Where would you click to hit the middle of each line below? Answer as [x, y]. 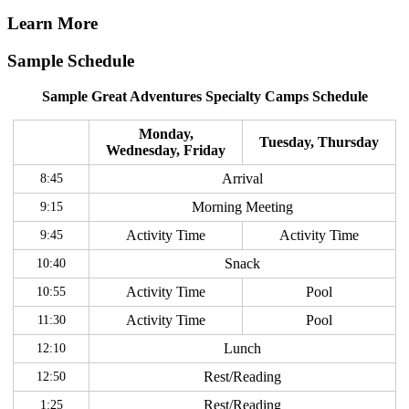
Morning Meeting [242, 206]
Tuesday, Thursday [319, 142]
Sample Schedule [71, 61]
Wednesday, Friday [166, 150]
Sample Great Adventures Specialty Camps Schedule [204, 96]
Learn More [52, 24]
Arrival [242, 178]
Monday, [166, 133]
